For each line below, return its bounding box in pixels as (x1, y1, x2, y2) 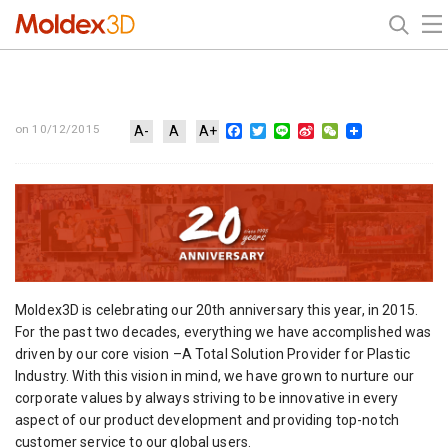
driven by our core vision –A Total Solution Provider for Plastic (15, 345, 410, 362)
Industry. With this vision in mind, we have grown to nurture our (15, 367, 414, 384)
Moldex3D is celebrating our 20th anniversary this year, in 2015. (15, 301, 418, 318)
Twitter (266, 120, 317, 140)
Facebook (242, 120, 313, 140)
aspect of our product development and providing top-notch (15, 411, 399, 428)
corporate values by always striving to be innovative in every (15, 389, 399, 406)
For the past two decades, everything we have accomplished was (15, 323, 432, 340)
